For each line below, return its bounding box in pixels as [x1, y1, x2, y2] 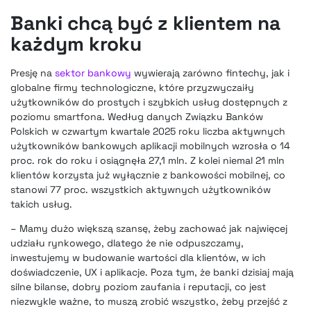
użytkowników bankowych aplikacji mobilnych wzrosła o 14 [10, 139, 290, 152]
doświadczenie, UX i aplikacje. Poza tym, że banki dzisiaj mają [10, 265, 294, 278]
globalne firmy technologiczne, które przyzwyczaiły [10, 81, 254, 94]
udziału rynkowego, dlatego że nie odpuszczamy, [10, 236, 244, 249]
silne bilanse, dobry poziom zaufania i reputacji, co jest [10, 280, 266, 293]
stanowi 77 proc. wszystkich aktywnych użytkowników [10, 183, 271, 196]
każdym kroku [10, 31, 142, 56]
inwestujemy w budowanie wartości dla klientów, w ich [10, 251, 266, 264]
